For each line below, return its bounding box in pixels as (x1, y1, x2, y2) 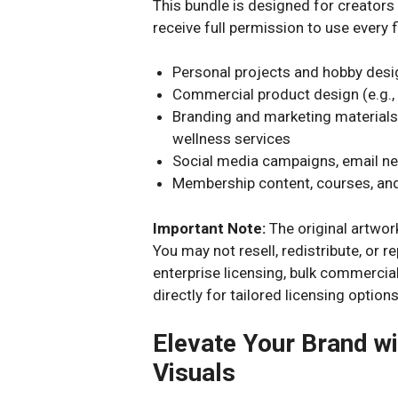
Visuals (153, 358, 235, 387)
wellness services (172, 130, 291, 147)
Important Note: (153, 219, 266, 237)
